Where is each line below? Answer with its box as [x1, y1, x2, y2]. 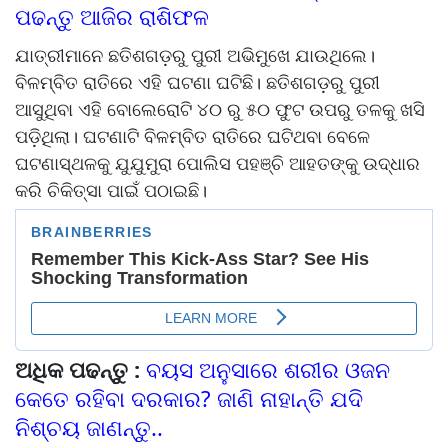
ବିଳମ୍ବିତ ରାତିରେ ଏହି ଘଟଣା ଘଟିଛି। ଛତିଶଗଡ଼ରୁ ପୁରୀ [15, 69, 380, 94]
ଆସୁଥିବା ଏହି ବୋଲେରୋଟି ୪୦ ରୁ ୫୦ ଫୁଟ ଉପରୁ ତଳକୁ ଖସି [15, 96, 425, 121]
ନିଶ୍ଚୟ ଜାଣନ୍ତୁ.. [15, 411, 163, 442]
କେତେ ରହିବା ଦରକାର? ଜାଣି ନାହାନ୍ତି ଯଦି [15, 382, 363, 413]
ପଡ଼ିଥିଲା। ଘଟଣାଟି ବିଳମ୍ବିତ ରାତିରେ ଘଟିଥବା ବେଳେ [15, 123, 370, 148]
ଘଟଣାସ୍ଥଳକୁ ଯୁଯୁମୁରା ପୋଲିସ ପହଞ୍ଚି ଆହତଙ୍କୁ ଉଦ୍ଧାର [15, 150, 420, 175]
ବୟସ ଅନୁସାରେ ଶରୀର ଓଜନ [146, 353, 390, 384]
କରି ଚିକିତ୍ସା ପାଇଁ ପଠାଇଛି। [15, 177, 217, 202]
